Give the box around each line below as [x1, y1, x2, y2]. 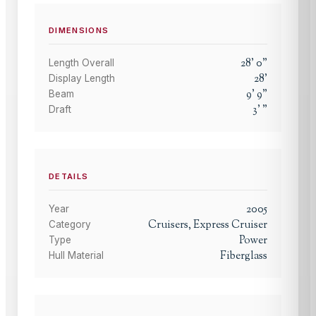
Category [49, 218, 91, 230]
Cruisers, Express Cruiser [148, 217, 267, 233]
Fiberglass [220, 248, 267, 264]
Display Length [49, 73, 115, 85]
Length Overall [49, 57, 114, 69]
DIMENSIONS [49, 25, 109, 36]
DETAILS [49, 171, 89, 181]
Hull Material [49, 249, 104, 261]
